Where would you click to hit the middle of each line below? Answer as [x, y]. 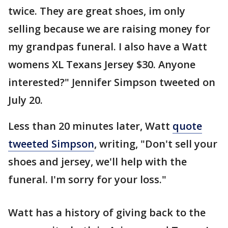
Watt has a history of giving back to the [107, 212]
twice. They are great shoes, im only [97, 11]
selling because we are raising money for [109, 29]
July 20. [25, 100]
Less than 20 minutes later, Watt [90, 126]
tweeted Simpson [51, 144]
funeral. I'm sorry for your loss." [87, 179]
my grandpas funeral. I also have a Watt [108, 47]
